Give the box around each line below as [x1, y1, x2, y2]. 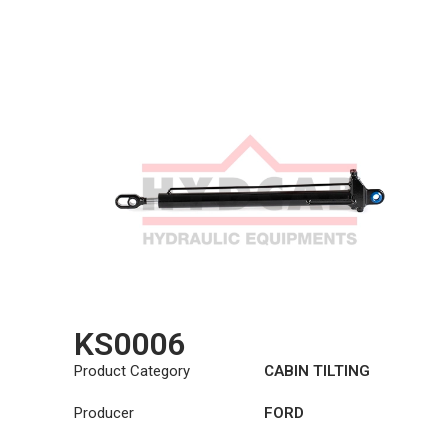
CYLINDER [263, 384, 337, 403]
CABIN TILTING [263, 362, 370, 381]
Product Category [73, 362, 190, 381]
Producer [73, 404, 134, 423]
